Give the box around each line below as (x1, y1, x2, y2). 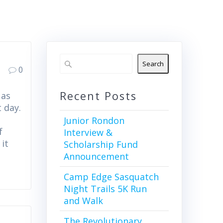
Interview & (63, 126, 112, 139)
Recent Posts (59, 89, 137, 104)
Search (142, 59, 164, 69)
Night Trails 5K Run (63, 183, 147, 195)
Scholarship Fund (63, 138, 138, 151)
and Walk (63, 195, 103, 207)
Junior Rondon (63, 114, 124, 127)
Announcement (63, 150, 129, 163)
